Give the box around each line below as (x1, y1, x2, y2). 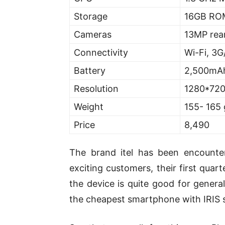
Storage (74, 11, 107, 22)
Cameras (74, 29, 111, 40)
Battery (74, 65, 105, 76)
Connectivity (74, 47, 128, 58)
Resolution (74, 83, 119, 94)
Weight (74, 101, 103, 113)
